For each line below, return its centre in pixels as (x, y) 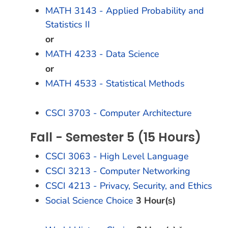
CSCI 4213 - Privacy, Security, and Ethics (129, 186)
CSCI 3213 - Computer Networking (118, 171)
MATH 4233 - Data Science (102, 54)
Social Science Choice (89, 201)
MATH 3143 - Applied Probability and (125, 11)
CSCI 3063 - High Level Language (117, 156)
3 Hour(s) (156, 201)
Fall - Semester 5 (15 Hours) (116, 137)
